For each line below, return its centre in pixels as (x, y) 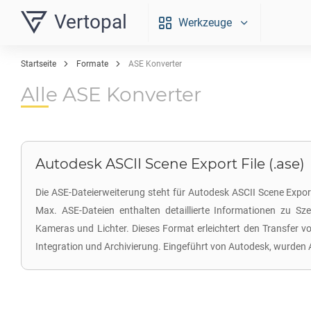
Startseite (39, 64)
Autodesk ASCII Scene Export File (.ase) (170, 164)
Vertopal (91, 22)
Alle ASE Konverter (111, 94)
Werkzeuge (205, 23)
